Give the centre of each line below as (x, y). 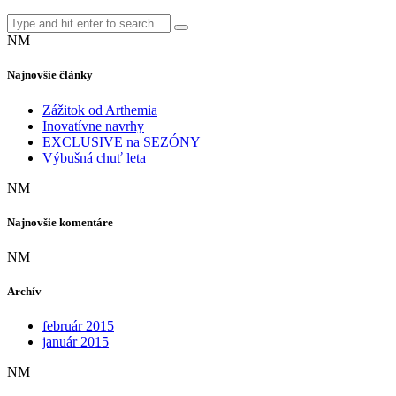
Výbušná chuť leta (94, 157)
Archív (24, 292)
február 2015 (78, 326)
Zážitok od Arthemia (100, 110)
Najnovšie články (50, 75)
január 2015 (76, 342)
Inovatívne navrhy (93, 126)
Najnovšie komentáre (60, 222)
